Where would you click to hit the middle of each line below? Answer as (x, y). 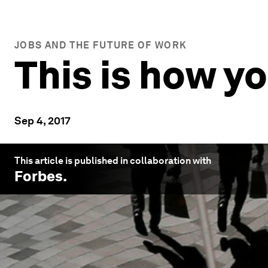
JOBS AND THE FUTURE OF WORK (101, 45)
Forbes (39, 176)
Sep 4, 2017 (42, 121)
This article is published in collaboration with (113, 161)
